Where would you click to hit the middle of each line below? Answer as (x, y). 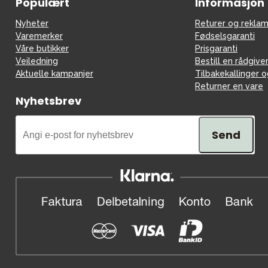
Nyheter (32, 23)
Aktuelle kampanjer (54, 74)
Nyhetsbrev (48, 101)
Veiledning (37, 61)
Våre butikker (42, 48)
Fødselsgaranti (225, 36)
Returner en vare (229, 86)
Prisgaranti (216, 48)
